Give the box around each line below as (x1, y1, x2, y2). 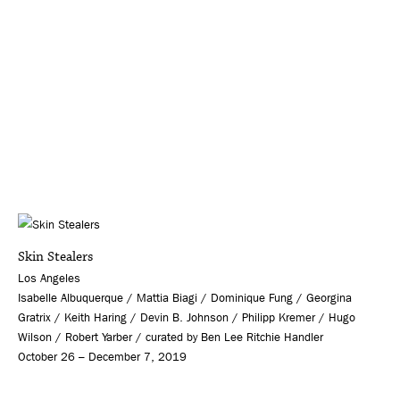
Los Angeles (18, 271, 80, 286)
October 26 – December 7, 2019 (18, 350, 187, 364)
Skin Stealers (18, 247, 93, 267)
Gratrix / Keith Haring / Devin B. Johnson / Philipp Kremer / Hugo (18, 311, 355, 325)
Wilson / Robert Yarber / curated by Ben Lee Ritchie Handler (18, 330, 323, 345)
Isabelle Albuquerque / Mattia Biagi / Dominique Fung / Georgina (18, 291, 352, 305)
